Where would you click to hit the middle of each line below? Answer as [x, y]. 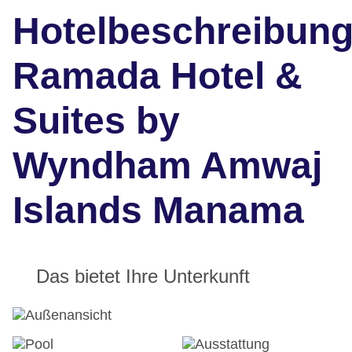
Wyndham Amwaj [167, 166]
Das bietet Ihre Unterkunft [143, 277]
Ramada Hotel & [158, 76]
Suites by [96, 121]
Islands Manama [158, 211]
